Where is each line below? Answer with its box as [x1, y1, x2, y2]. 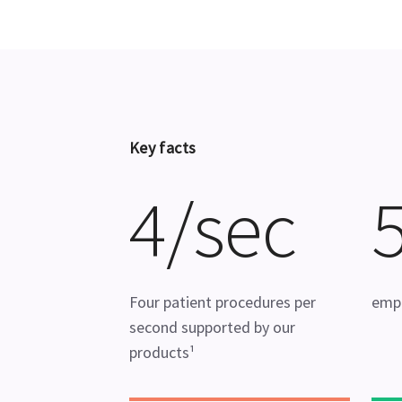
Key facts [129, 137, 197, 158]
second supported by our [129, 317, 295, 337]
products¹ [129, 342, 195, 363]
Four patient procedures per [129, 292, 316, 312]
